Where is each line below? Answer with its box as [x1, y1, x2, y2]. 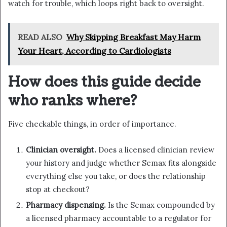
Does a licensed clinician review [96, 144, 214, 155]
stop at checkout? [26, 184, 90, 194]
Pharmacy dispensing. [26, 200, 106, 210]
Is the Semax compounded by [106, 200, 215, 210]
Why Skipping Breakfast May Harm [66, 32, 201, 43]
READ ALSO [18, 32, 62, 43]
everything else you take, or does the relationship [26, 171, 206, 181]
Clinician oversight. [26, 144, 96, 155]
